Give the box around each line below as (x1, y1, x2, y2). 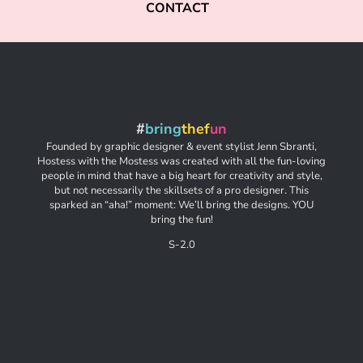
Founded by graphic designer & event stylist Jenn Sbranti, (46, 139, 317, 154)
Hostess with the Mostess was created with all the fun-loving (37, 154, 326, 169)
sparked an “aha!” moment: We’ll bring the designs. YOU (49, 198, 314, 212)
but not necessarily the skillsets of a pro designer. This (54, 183, 309, 198)
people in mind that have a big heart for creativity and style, (41, 169, 322, 183)
